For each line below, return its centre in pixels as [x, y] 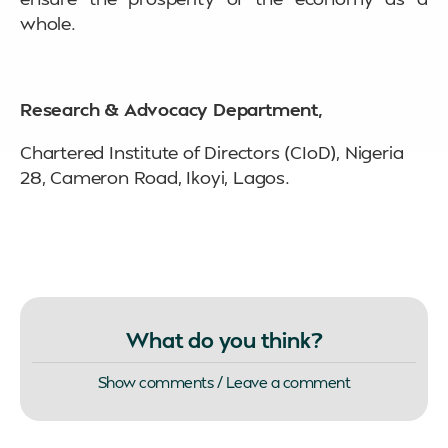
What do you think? [224, 340]
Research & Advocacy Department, [171, 109]
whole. [48, 23]
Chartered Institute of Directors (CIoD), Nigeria [212, 152]
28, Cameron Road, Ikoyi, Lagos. [155, 177]
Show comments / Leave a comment [224, 382]
